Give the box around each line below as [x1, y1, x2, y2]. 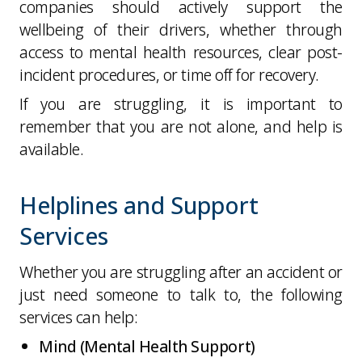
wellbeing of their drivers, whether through [19, 18, 343, 40]
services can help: [19, 305, 138, 328]
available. [19, 137, 84, 160]
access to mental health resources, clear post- [19, 40, 343, 63]
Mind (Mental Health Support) [39, 335, 255, 357]
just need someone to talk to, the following [19, 283, 343, 305]
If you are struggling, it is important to [19, 92, 343, 115]
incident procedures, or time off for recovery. [19, 63, 319, 86]
